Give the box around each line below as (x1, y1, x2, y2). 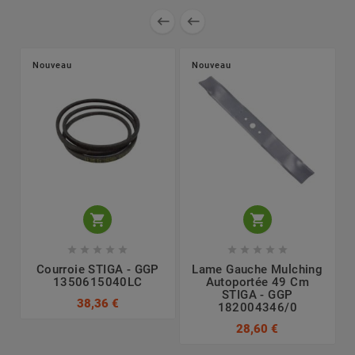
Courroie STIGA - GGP (36, 262, 159, 277)
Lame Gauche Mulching (192, 262, 323, 277)
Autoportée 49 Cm (205, 275, 309, 290)
